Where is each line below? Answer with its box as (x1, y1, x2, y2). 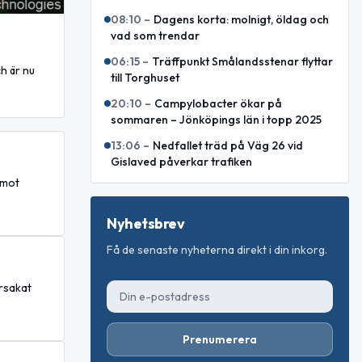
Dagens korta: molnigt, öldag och (154, 12, 329, 27)
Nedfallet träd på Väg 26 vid (153, 138, 303, 153)
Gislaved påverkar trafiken (111, 154, 252, 169)
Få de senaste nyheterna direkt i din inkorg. (107, 242, 327, 257)
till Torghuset (111, 70, 179, 85)
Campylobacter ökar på (154, 96, 282, 111)
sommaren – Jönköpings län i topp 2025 (111, 112, 322, 127)
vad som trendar (111, 28, 200, 43)
